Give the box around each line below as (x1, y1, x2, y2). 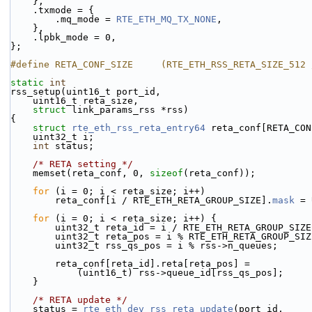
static (10, 77, 44, 88)
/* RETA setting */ (33, 159, 133, 169)
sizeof (150, 168, 183, 178)
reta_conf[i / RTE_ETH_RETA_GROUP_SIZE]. (55, 195, 272, 205)
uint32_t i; (33, 132, 94, 142)
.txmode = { (33, 5, 94, 15)
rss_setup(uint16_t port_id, (10, 86, 161, 97)
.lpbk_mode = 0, (33, 32, 116, 42)
